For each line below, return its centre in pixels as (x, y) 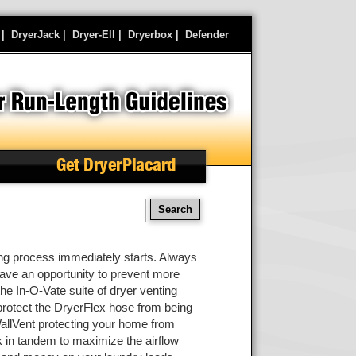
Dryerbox (150, 35)
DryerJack (35, 35)
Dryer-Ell (94, 35)
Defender (207, 35)
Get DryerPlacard (116, 164)
